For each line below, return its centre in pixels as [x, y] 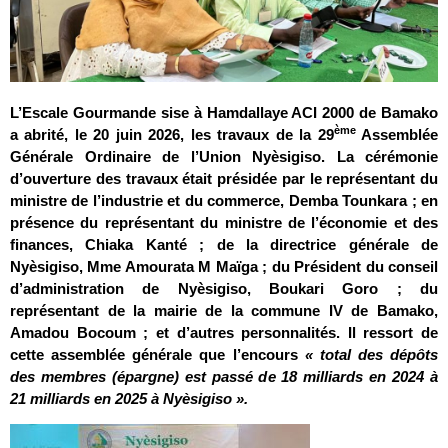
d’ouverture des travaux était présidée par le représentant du [224, 178]
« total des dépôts [371, 354]
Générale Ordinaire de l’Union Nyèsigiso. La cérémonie [224, 156]
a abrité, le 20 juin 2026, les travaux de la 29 [172, 134]
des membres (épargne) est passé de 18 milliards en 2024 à [224, 376]
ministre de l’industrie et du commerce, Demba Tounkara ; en [224, 200]
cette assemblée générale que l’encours [157, 354]
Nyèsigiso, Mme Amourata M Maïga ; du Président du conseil [224, 266]
